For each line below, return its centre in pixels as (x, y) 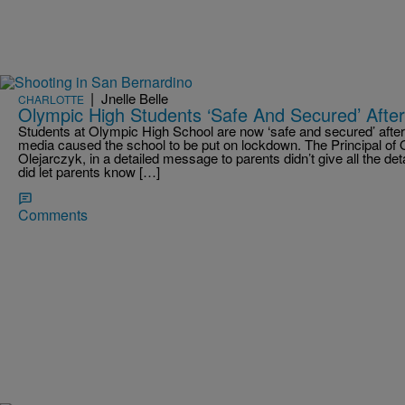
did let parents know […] (89, 172)
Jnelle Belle (135, 99)
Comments (53, 215)
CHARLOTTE (51, 99)
